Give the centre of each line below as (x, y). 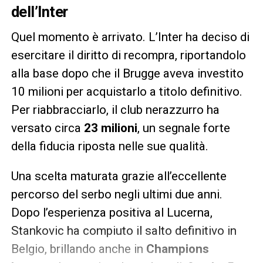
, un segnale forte (183, 128)
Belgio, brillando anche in (78, 249)
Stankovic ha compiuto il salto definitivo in (124, 230)
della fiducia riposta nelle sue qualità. (109, 146)
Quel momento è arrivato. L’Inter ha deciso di (130, 37)
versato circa (47, 128)
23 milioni (110, 128)
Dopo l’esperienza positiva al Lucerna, (112, 212)
